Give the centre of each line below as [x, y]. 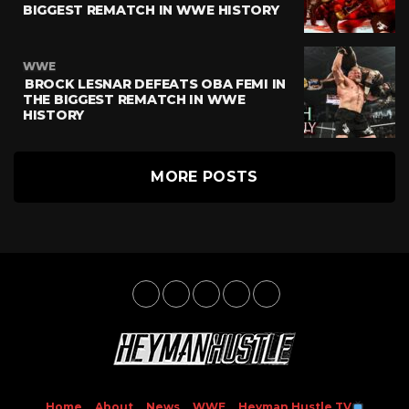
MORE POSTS [204, 177]
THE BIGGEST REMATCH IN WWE [134, 100]
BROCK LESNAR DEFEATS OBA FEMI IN [156, 84]
